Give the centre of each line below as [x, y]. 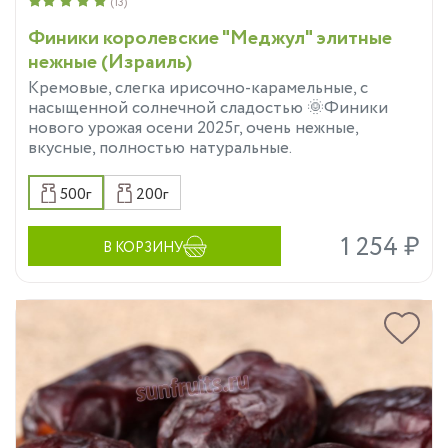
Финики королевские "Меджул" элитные [210, 39]
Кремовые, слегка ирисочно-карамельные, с [198, 89]
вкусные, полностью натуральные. [160, 149]
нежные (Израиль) [110, 63]
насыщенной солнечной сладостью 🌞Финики [208, 109]
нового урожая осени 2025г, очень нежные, [193, 129]
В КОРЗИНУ [142, 248]
